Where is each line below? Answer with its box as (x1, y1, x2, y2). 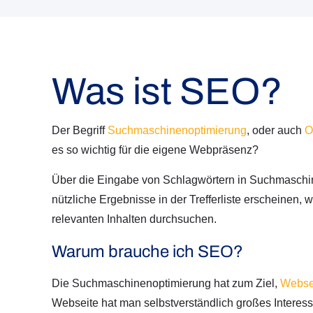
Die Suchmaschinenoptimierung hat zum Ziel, (52, 277, 280, 289)
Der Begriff (52, 124, 108, 136)
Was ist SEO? (52, 71, 282, 112)
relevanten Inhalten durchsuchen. (52, 212, 217, 225)
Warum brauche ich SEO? (52, 242, 243, 261)
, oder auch (247, 124, 305, 136)
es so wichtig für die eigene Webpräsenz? (52, 143, 259, 156)
